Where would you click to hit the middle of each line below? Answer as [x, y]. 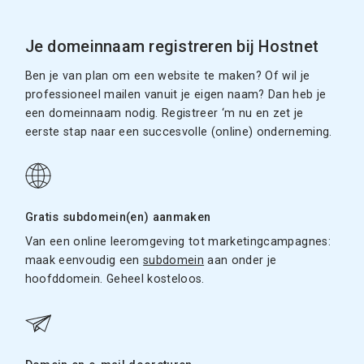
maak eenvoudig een [84, 260]
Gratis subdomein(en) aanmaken [118, 218]
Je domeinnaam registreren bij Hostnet [172, 47]
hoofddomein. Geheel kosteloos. [115, 279]
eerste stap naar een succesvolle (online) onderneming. [178, 132]
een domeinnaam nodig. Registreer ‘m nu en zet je [164, 114]
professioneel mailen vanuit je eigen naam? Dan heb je [175, 95]
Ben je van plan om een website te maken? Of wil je [167, 76]
